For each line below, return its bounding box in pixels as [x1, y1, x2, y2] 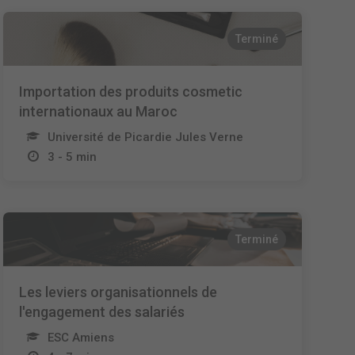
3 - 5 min [48, 150, 97, 164]
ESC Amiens [48, 330, 115, 345]
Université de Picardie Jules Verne [48, 130, 244, 144]
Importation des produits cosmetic [19, 83, 243, 100]
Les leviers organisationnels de [19, 284, 218, 300]
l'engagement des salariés [19, 303, 185, 320]
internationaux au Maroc [19, 103, 178, 120]
